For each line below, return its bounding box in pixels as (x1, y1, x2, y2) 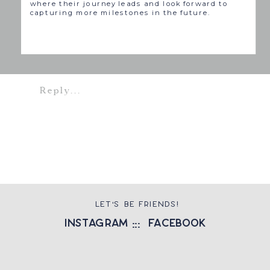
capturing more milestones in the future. (30, 8, 210, 17)
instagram (64, 216, 128, 230)
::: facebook (132, 216, 206, 230)
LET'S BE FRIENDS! (95, 199, 180, 210)
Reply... (39, 84, 81, 98)
